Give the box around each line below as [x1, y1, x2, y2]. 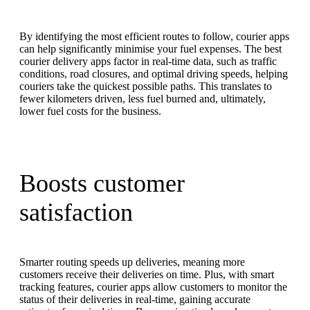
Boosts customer [19, 170, 185, 198]
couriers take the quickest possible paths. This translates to [19, 80, 272, 92]
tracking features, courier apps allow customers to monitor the [19, 280, 287, 293]
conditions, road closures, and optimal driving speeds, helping [19, 67, 288, 80]
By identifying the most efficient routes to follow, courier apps [19, 30, 289, 42]
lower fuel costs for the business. [19, 104, 161, 117]
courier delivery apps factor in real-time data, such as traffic [19, 55, 277, 67]
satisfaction [19, 199, 133, 227]
